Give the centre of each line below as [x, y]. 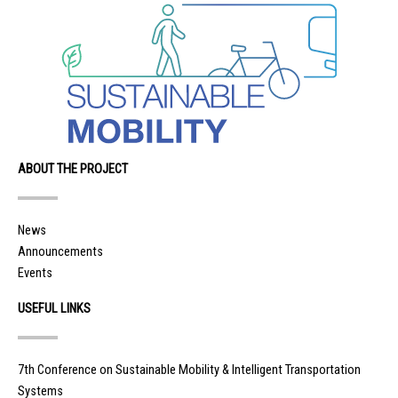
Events [35, 272]
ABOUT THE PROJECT [73, 169]
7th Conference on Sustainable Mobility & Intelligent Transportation [189, 369]
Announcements [60, 251]
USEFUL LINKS [54, 308]
